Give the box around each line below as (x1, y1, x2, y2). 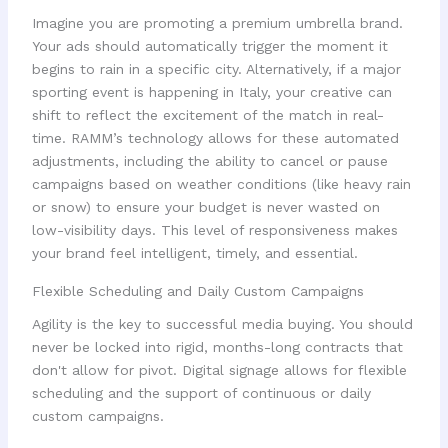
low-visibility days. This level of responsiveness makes (31, 221, 398, 238)
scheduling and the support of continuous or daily (31, 384, 371, 401)
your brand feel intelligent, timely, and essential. (31, 244, 358, 261)
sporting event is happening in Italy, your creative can (31, 83, 392, 100)
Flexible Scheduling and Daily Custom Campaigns (31, 283, 364, 300)
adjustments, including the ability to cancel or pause (31, 152, 388, 169)
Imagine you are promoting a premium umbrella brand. (31, 14, 403, 31)
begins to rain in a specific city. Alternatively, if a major (31, 60, 401, 77)
